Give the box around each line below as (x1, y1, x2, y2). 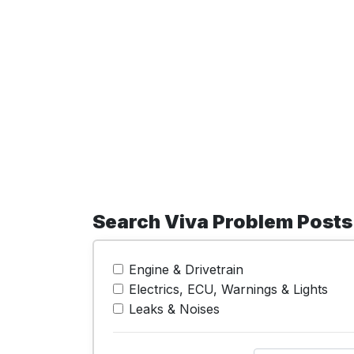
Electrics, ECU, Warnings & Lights (129, 281, 328, 297)
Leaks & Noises (129, 301, 220, 317)
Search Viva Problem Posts (92, 210, 352, 233)
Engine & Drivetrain (129, 262, 243, 277)
